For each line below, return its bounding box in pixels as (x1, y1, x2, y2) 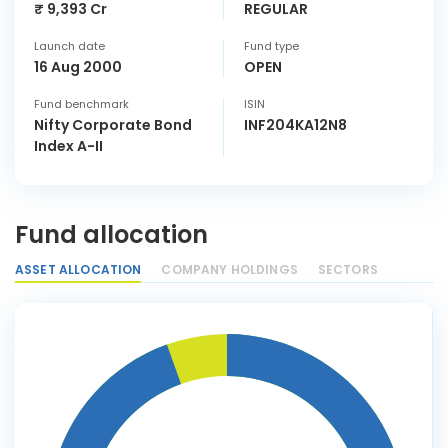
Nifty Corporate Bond (34, 115, 192, 135)
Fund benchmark (34, 96, 129, 112)
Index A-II (34, 136, 103, 156)
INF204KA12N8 (244, 115, 347, 135)
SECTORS (317, 261, 378, 278)
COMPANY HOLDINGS (161, 261, 298, 278)
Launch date (34, 38, 105, 54)
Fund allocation (15, 218, 208, 251)
